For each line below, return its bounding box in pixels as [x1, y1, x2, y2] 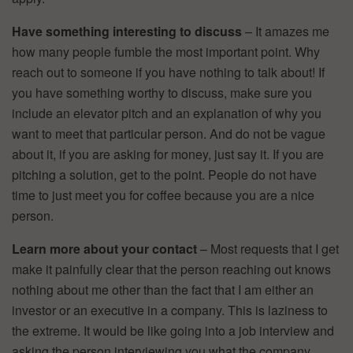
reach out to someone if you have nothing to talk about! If [12, 62, 325, 81]
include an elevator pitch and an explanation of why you [12, 103, 321, 122]
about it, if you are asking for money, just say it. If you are [12, 144, 324, 163]
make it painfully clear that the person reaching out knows [12, 259, 331, 278]
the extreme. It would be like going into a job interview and [12, 321, 334, 340]
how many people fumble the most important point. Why [12, 42, 320, 61]
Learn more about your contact [12, 239, 197, 258]
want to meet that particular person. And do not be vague [12, 124, 325, 143]
